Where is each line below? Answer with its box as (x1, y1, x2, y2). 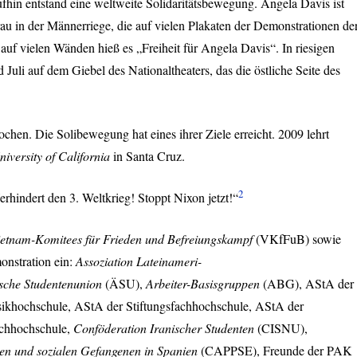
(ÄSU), (102, 275, 146, 292)
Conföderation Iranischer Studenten (73, 320, 254, 337)
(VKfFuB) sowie (253, 230, 341, 248)
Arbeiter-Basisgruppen (146, 275, 260, 292)
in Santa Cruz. (110, 147, 185, 165)
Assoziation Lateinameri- (76, 253, 202, 270)
